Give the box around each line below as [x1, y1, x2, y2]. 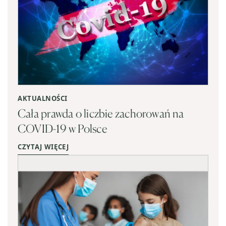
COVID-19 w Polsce [18, 121, 107, 135]
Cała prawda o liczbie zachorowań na [18, 106, 184, 120]
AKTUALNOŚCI [18, 93, 68, 103]
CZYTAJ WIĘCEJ [18, 142, 69, 151]
